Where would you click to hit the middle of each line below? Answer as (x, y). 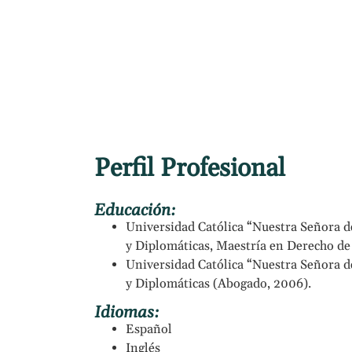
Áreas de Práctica (211, 38)
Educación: (136, 211)
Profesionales (77, 38)
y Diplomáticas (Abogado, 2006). (218, 284)
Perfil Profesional (190, 169)
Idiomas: (127, 312)
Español (149, 329)
